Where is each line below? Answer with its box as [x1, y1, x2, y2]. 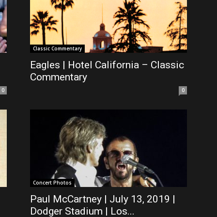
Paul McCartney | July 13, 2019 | [30, 193, 175, 205]
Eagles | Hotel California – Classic [30, 59, 184, 71]
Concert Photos [33, 179, 72, 186]
